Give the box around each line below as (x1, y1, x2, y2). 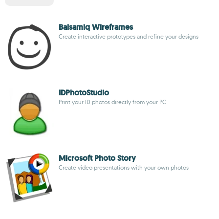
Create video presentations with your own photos (59, 164, 189, 171)
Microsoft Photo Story (59, 153, 136, 163)
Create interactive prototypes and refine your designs (59, 33, 198, 40)
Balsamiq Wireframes (59, 22, 133, 32)
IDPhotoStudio (59, 88, 109, 98)
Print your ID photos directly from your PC (59, 98, 166, 106)
